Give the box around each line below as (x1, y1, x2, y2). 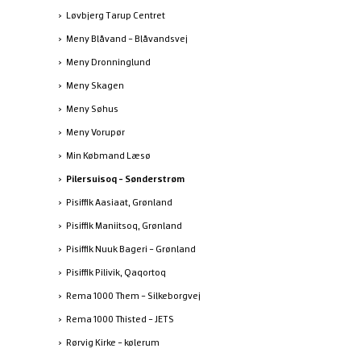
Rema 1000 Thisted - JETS (66, 313, 174, 325)
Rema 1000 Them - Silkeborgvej (66, 289, 201, 301)
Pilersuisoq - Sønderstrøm (66, 172, 185, 185)
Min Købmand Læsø (66, 149, 151, 161)
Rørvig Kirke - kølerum (66, 336, 160, 348)
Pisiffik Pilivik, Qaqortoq (66, 266, 166, 278)
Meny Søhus (66, 102, 118, 114)
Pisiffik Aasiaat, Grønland (66, 196, 172, 208)
